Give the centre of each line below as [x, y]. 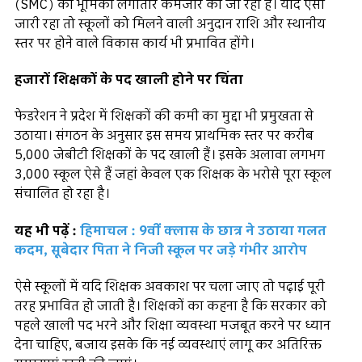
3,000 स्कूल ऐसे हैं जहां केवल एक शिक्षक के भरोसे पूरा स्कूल [173, 175]
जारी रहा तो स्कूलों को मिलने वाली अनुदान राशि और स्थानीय [170, 24]
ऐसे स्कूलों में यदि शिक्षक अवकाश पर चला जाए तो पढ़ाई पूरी [170, 286]
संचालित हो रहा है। [62, 194]
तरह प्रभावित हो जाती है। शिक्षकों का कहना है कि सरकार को [170, 306]
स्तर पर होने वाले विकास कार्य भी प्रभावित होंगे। [135, 43]
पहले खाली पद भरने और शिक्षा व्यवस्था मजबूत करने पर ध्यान [173, 325]
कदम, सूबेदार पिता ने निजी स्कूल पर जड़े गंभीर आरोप [161, 250]
